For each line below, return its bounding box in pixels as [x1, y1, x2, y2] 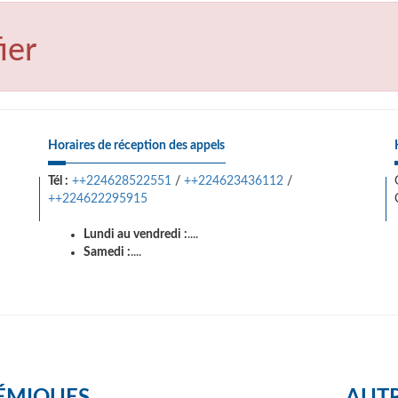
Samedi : [84, 246, 131, 259]
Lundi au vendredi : [84, 228, 187, 241]
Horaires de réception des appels [48, 139, 225, 152]
